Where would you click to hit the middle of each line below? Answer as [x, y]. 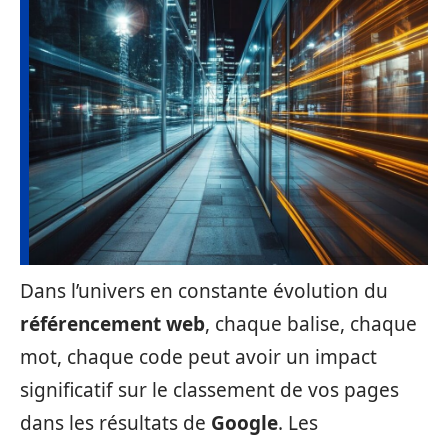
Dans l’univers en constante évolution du [204, 291]
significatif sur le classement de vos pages [209, 390]
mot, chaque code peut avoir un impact [198, 357]
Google [244, 423]
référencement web [112, 324]
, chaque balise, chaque [311, 324]
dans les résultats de [115, 423]
